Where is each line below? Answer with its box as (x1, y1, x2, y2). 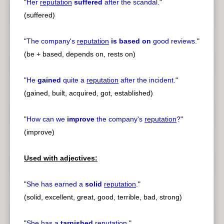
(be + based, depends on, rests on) (24, 50, 135, 58)
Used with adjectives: (24, 154, 97, 162)
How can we (26, 115, 67, 123)
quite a (61, 76, 86, 84)
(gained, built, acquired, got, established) (24, 89, 153, 97)
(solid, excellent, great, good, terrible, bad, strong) (24, 193, 182, 201)
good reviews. (151, 37, 197, 45)
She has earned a (26, 180, 85, 188)
